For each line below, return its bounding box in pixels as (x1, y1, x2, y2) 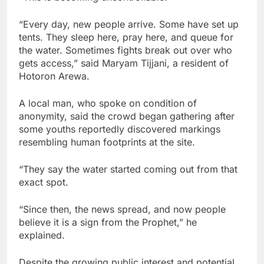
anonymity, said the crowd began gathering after (19, 110, 235, 123)
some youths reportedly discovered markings (19, 123, 220, 136)
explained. (19, 229, 65, 242)
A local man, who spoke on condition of (19, 97, 197, 110)
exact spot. (19, 176, 68, 189)
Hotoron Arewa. (19, 70, 90, 82)
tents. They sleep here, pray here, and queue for (19, 31, 233, 44)
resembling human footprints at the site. (19, 136, 195, 148)
